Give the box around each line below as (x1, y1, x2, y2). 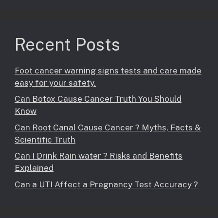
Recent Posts (15, 34, 120, 54)
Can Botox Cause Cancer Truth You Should (15, 94, 182, 104)
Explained (15, 163, 54, 173)
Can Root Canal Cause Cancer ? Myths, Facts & (15, 122, 201, 132)
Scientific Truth (15, 134, 75, 145)
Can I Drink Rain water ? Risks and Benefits (15, 151, 182, 161)
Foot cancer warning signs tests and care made (15, 65, 201, 75)
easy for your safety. (15, 77, 96, 88)
